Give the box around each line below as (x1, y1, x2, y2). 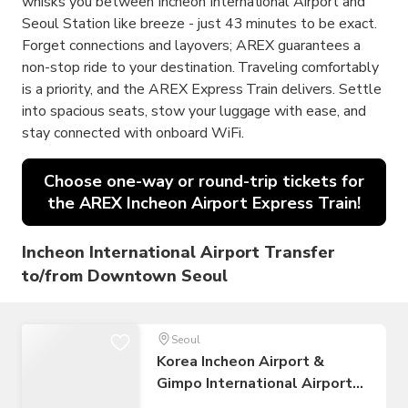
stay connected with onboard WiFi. (22, 123, 244, 144)
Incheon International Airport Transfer (22, 241, 336, 264)
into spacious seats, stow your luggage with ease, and (22, 101, 367, 122)
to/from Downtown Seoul (22, 265, 228, 288)
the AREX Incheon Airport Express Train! (46, 192, 362, 215)
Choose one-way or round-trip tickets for (44, 170, 364, 193)
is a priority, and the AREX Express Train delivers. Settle (22, 79, 382, 100)
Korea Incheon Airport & (157, 352, 324, 372)
